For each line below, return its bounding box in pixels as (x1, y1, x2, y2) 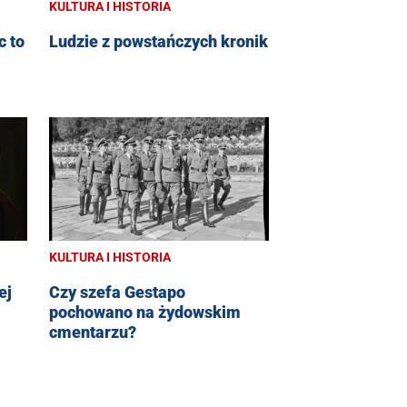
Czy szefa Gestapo (49, 283, 185, 303)
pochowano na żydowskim (49, 303, 241, 323)
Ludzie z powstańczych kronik (49, 32, 268, 52)
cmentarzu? (49, 323, 136, 342)
